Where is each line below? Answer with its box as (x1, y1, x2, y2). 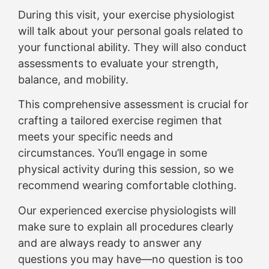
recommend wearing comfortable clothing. (18, 179, 237, 192)
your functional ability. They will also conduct (18, 41, 247, 54)
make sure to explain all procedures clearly (18, 220, 234, 233)
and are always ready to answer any (18, 236, 202, 249)
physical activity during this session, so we (18, 163, 234, 176)
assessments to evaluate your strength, (18, 57, 219, 70)
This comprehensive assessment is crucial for (18, 98, 249, 111)
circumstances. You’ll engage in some (18, 147, 207, 160)
